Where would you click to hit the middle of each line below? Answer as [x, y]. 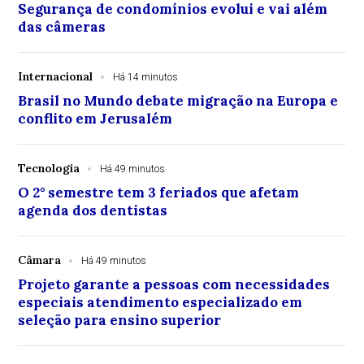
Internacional [56, 76]
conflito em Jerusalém [95, 118]
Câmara [40, 260]
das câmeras [62, 26]
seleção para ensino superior [120, 320]
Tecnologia [49, 168]
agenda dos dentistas [93, 210]
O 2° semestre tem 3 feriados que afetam [159, 192]
